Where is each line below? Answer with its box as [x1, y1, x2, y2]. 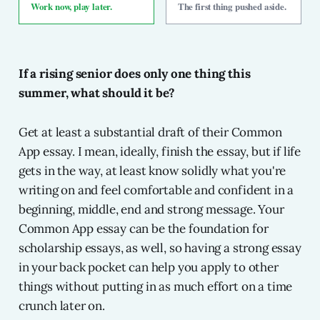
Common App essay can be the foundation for [18, 221, 269, 237]
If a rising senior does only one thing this [18, 66, 251, 82]
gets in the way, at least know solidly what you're [18, 163, 286, 179]
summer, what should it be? [18, 85, 176, 101]
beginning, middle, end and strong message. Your [18, 201, 284, 218]
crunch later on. [18, 298, 105, 314]
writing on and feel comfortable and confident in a [18, 182, 294, 199]
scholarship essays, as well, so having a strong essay [18, 240, 301, 256]
